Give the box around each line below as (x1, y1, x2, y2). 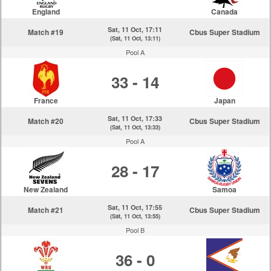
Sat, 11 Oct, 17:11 (108, 25, 163, 34)
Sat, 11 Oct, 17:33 (108, 114, 163, 123)
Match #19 (28, 27, 64, 38)
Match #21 (28, 204, 64, 215)
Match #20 (28, 116, 64, 126)
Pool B (126, 225, 145, 235)
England (31, 6, 60, 17)
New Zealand (24, 184, 68, 195)
